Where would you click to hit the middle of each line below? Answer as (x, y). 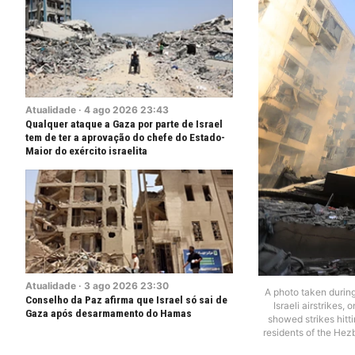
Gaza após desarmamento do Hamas (109, 313)
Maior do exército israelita (86, 151)
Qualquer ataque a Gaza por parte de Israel (124, 124)
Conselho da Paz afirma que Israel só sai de (126, 300)
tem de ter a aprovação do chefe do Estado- (125, 137)
